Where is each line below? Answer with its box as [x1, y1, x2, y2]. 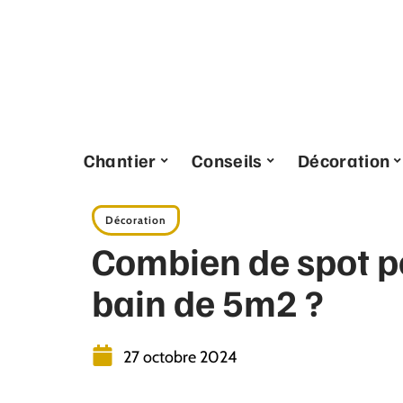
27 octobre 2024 [123, 347, 237, 367]
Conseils [191, 148, 263, 172]
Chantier [83, 148, 157, 172]
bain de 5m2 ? [92, 278, 324, 325]
